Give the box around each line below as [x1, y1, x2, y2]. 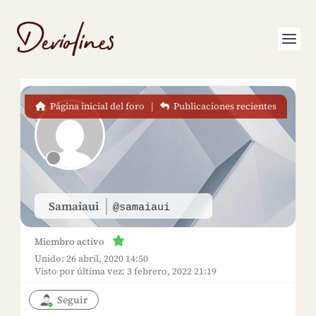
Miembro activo [34, 236, 104, 248]
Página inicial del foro [48, 100, 145, 112]
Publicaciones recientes [171, 100, 277, 112]
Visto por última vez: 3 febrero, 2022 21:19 [34, 265, 217, 277]
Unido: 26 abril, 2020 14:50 [34, 253, 148, 265]
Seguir [56, 293, 87, 307]
